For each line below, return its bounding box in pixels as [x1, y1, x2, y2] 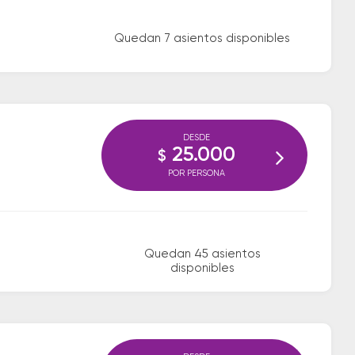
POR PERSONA [168, 169, 225, 177]
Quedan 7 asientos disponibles [114, 32, 291, 44]
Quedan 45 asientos [143, 248, 261, 260]
